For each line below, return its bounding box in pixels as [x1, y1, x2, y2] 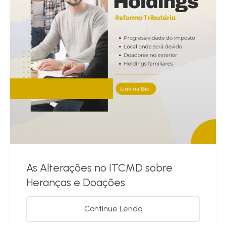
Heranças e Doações [26, 176, 125, 189]
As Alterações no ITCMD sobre [26, 161, 173, 174]
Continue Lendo [84, 203, 142, 213]
